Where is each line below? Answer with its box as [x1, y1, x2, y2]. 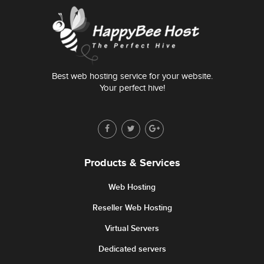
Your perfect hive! [99, 83, 165, 93]
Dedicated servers [98, 244, 166, 254]
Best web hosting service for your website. [51, 71, 213, 81]
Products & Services [84, 157, 180, 170]
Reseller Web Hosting [92, 203, 172, 213]
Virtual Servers [105, 223, 159, 233]
